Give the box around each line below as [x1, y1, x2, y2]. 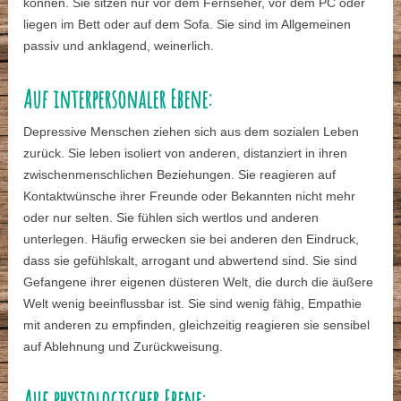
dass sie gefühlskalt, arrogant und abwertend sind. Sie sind [23, 253, 358, 269]
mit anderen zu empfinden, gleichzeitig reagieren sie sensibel [23, 318, 371, 333]
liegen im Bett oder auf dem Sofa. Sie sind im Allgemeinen [23, 17, 352, 32]
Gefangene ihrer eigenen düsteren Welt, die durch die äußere [23, 275, 374, 290]
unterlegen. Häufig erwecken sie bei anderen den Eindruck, [23, 232, 360, 247]
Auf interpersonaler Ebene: [23, 83, 213, 115]
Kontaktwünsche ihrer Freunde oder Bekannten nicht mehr [23, 189, 356, 204]
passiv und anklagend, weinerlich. [23, 38, 215, 54]
